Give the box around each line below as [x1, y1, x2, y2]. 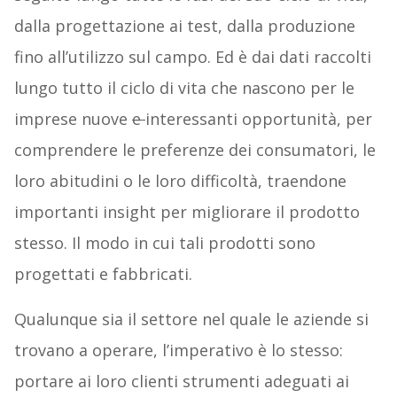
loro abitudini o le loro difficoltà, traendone [13, 170, 346, 192]
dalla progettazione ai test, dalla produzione [13, 15, 355, 37]
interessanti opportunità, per [144, 108, 372, 130]
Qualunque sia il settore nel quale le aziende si [13, 308, 369, 331]
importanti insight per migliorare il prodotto [13, 201, 360, 223]
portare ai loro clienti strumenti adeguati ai [13, 370, 349, 393]
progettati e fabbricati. [13, 263, 192, 285]
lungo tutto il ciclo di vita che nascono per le [13, 77, 354, 99]
